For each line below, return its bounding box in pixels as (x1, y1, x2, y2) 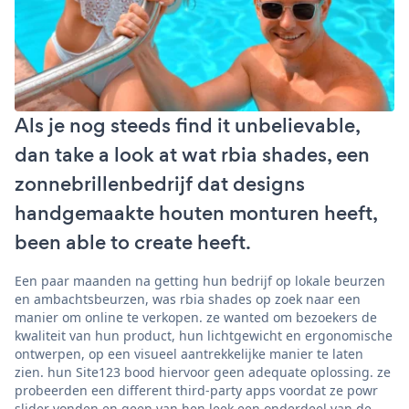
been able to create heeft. (15, 227, 251, 257)
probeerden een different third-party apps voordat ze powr (15, 381, 378, 399)
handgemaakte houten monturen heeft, (15, 198, 377, 227)
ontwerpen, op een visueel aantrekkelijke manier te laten (15, 344, 363, 362)
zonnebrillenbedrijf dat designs (15, 169, 305, 198)
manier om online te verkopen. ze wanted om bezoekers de (15, 308, 377, 326)
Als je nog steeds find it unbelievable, (15, 110, 360, 140)
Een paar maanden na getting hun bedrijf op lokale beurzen (15, 271, 385, 289)
